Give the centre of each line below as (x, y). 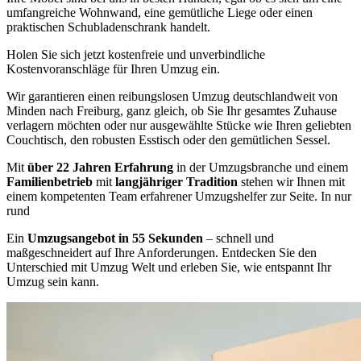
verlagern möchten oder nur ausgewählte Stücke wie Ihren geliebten (179, 125)
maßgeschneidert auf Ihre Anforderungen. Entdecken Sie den (162, 253)
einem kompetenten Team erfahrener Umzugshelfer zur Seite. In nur (179, 196)
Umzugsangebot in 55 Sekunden (117, 238)
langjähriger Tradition (178, 182)
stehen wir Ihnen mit (293, 182)
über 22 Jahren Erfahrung (102, 167)
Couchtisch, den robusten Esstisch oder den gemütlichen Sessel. (168, 140)
